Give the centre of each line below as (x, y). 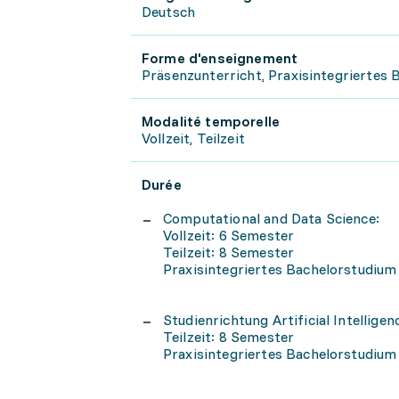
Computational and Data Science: (273, 218)
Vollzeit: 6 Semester (229, 235)
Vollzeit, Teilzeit (193, 138)
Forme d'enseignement (220, 58)
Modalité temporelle (211, 121)
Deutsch (169, 12)
